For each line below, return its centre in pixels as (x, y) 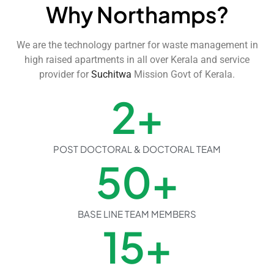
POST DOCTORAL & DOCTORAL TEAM (137, 149)
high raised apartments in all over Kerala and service (137, 59)
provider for (65, 74)
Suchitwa (113, 74)
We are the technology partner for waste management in (137, 45)
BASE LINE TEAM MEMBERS (137, 213)
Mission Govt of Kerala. (184, 74)
